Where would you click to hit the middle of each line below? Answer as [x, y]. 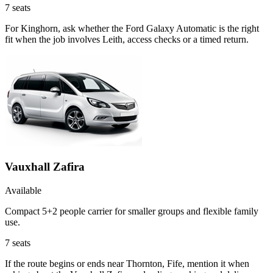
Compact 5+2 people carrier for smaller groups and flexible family [132, 211]
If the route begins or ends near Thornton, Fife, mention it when [127, 263]
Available [23, 190]
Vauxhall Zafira [45, 166]
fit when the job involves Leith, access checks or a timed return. [127, 40]
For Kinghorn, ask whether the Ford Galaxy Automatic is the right [132, 29]
